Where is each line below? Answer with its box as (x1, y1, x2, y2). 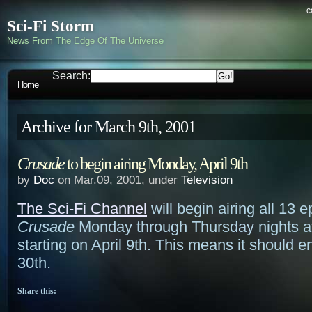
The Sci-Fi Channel (17, 200, 147, 217)
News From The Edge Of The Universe (7, 36, 164, 46)
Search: (52, 70, 91, 81)
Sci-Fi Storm (7, 17, 94, 35)
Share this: (17, 286, 56, 296)
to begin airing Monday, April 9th (64, 154, 247, 173)
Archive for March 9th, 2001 (21, 118, 196, 136)
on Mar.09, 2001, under (54, 173, 181, 187)
